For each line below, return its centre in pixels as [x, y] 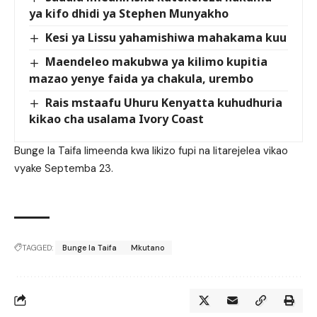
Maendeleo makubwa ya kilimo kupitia [157, 62]
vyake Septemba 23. [64, 168]
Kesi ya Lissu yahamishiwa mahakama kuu [166, 38]
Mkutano [148, 247]
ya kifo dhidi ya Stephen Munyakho [129, 14]
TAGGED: [38, 247]
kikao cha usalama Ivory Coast [116, 119]
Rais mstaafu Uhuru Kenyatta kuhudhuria [164, 102]
